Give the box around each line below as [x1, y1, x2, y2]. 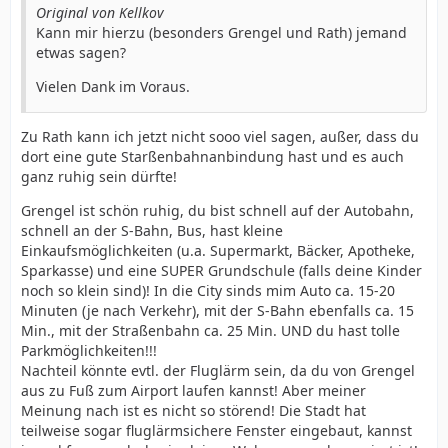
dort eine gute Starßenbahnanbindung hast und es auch [21, 147, 404, 166]
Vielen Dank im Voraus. [36, 77, 190, 96]
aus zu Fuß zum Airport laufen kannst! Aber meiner [21, 381, 366, 400]
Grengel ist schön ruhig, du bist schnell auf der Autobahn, [21, 201, 414, 220]
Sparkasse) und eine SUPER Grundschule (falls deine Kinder [21, 261, 422, 280]
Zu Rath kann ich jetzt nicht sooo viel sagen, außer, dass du [21, 127, 419, 146]
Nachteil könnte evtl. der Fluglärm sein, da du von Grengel [21, 361, 415, 380]
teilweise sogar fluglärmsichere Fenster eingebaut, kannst [21, 421, 412, 440]
